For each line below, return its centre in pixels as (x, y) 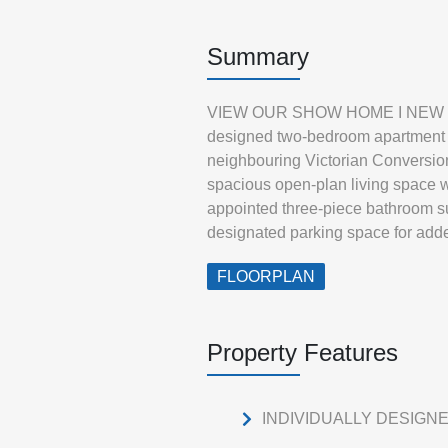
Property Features (302, 352)
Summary (258, 56)
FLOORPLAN (266, 276)
